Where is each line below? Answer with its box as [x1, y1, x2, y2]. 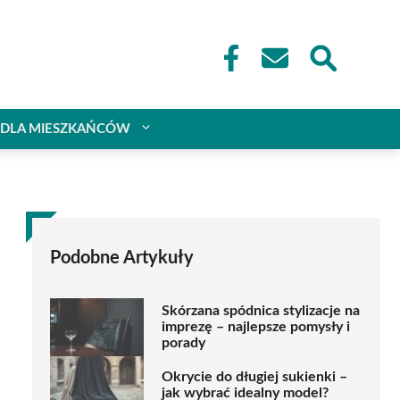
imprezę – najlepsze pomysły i [162, 320, 350, 335]
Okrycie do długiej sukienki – [162, 370, 347, 385]
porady [162, 336, 205, 351]
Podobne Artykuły [50, 248, 194, 267]
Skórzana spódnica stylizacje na [162, 304, 360, 319]
